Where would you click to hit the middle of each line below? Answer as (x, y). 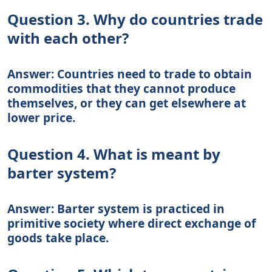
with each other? (68, 38)
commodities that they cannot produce (121, 88)
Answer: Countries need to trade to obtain (130, 73)
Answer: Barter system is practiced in (116, 208)
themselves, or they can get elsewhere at (127, 103)
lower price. (41, 117)
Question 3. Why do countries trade (135, 19)
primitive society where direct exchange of (131, 223)
